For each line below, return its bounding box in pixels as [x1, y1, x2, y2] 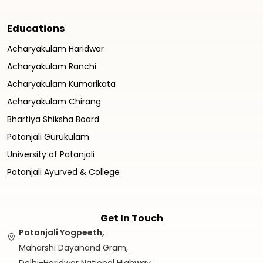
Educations [7, 22, 65, 36]
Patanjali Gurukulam [7, 131, 89, 143]
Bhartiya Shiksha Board [7, 113, 99, 126]
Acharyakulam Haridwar [7, 43, 104, 55]
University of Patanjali [7, 149, 95, 161]
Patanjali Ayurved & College [7, 166, 120, 178]
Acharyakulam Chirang [7, 96, 101, 108]
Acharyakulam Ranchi [7, 60, 96, 73]
